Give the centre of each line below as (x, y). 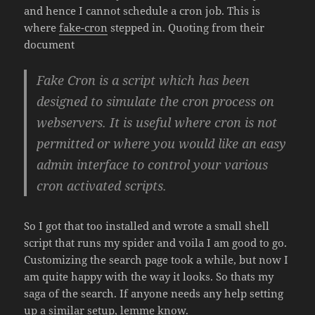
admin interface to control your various (153, 165)
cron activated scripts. (102, 186)
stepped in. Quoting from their (186, 28)
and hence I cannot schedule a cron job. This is (142, 11)
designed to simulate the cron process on (156, 102)
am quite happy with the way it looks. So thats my (149, 277)
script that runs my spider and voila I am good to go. (156, 243)
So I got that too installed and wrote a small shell (147, 226)
